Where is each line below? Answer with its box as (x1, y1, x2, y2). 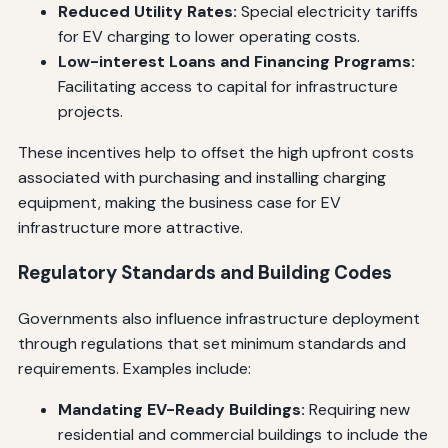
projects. (57, 100, 123, 122)
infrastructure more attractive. (17, 216, 243, 238)
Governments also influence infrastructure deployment (17, 307, 420, 329)
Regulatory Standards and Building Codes (17, 260, 392, 286)
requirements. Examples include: (17, 357, 251, 379)
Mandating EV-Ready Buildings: (57, 398, 305, 420)
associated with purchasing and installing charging (17, 166, 386, 188)
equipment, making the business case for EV (17, 191, 341, 213)
